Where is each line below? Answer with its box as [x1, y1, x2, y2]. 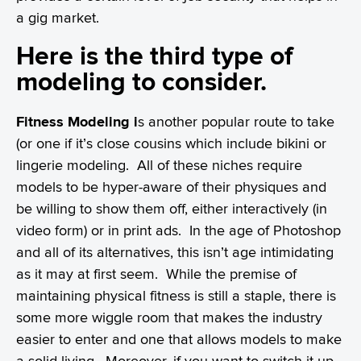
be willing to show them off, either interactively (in [16, 199, 327, 217]
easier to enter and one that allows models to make [16, 330, 342, 347]
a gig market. [16, 8, 99, 26]
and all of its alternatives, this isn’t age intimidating [16, 243, 334, 260]
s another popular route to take [138, 112, 334, 130]
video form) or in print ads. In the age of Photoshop [16, 221, 341, 239]
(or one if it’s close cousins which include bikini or [16, 134, 326, 151]
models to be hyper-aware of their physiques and [16, 177, 326, 195]
